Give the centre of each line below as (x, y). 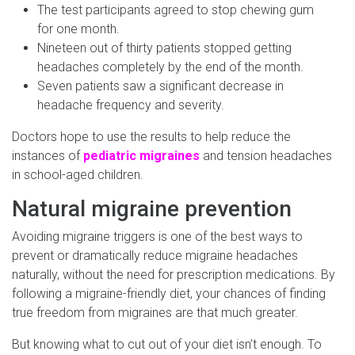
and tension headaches (266, 155)
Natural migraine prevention (152, 208)
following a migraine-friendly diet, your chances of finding (169, 293)
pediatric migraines (141, 155)
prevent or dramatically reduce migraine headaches (155, 255)
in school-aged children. (78, 174)
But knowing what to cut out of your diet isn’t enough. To (167, 344)
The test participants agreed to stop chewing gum (176, 10)
